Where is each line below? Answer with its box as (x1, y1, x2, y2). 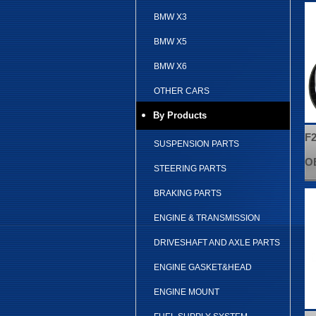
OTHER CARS (154, 86, 209, 96)
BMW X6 (154, 61, 187, 71)
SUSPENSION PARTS (154, 139, 239, 149)
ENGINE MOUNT (154, 287, 219, 297)
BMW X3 (154, 12, 187, 22)
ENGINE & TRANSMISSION (154, 213, 260, 223)
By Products (153, 110, 207, 121)
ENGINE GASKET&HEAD (154, 262, 252, 272)
